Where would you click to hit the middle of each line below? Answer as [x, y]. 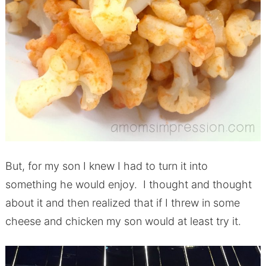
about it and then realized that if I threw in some [122, 203]
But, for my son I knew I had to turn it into [106, 166]
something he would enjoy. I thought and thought [128, 185]
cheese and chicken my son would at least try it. [123, 221]
